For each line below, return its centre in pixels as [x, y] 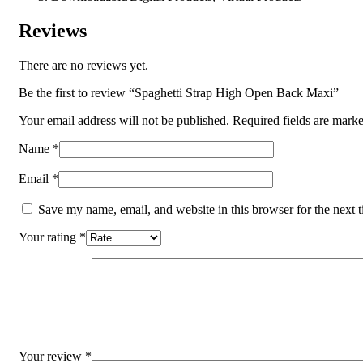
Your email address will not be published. [124, 120]
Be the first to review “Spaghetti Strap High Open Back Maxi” [179, 92]
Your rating [49, 237]
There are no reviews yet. [83, 65]
